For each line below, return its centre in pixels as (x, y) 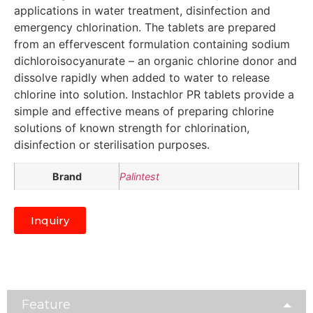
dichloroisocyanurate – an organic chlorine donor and (155, 61)
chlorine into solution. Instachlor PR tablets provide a (154, 94)
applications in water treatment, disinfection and (142, 10)
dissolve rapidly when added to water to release (142, 78)
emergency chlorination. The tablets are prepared (145, 27)
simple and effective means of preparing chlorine (144, 111)
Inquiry (50, 220)
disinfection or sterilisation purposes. (112, 145)
